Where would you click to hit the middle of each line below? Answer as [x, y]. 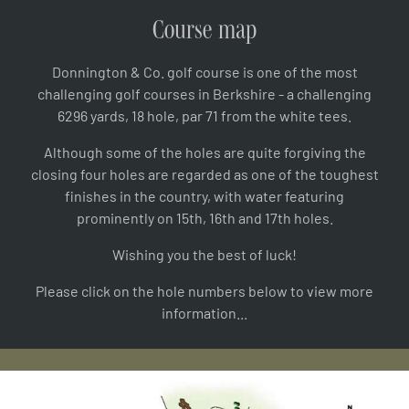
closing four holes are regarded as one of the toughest [204, 173]
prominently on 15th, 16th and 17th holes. [204, 217]
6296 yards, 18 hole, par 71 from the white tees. [204, 115]
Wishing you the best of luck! [204, 253]
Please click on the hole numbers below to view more [204, 290]
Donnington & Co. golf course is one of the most [204, 71]
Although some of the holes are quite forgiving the [204, 151]
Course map [204, 28]
